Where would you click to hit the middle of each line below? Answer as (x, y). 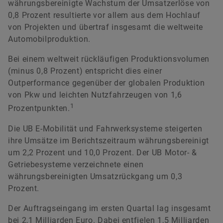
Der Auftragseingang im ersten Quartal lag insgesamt (110, 208)
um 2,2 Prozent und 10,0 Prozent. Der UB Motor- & (103, 152)
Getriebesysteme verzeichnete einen (76, 164)
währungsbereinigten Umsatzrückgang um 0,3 (95, 176)
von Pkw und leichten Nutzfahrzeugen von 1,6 (95, 95)
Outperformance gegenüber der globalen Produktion (107, 83)
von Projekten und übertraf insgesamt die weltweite (106, 27)
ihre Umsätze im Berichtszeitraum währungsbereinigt (109, 140)
